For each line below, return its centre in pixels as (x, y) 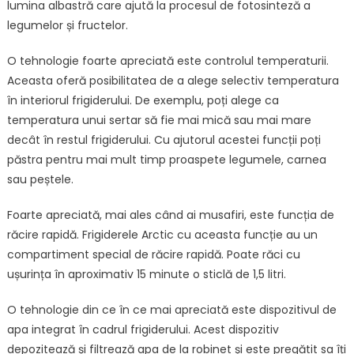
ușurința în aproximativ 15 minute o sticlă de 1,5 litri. (146, 275)
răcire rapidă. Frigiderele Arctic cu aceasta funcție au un (162, 235)
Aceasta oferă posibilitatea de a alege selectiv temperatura (173, 81)
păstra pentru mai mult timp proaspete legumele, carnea (166, 160)
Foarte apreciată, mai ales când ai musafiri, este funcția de (170, 215)
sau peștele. (40, 180)
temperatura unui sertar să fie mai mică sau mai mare (159, 121)
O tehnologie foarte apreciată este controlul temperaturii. (168, 61)
